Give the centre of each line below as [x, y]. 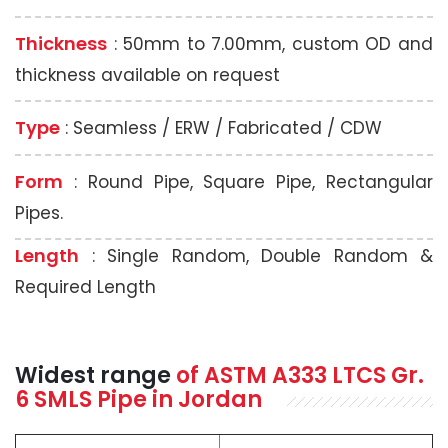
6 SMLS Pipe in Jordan [138, 399]
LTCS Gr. [378, 375]
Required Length [85, 286]
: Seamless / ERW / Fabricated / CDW [221, 127]
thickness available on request [147, 74]
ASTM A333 [268, 375]
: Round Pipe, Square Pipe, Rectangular [248, 181]
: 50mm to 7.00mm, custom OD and [270, 43]
